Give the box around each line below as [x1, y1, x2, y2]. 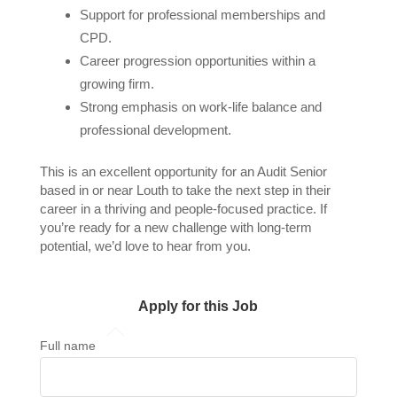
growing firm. [79, 75, 154, 91]
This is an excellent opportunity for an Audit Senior [39, 163, 327, 179]
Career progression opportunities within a [79, 52, 315, 68]
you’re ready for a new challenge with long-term [39, 219, 312, 235]
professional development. [79, 121, 231, 137]
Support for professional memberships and [79, 6, 325, 22]
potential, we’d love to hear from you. [39, 237, 251, 253]
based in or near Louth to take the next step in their [39, 182, 331, 198]
